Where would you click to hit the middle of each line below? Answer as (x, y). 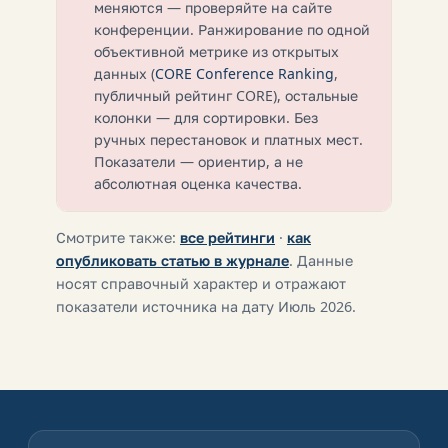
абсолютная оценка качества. (198, 183)
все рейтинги (227, 237)
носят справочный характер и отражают (201, 283)
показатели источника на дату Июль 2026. (206, 306)
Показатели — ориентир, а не (198, 161)
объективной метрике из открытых (216, 51)
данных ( (124, 73)
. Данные (321, 260)
